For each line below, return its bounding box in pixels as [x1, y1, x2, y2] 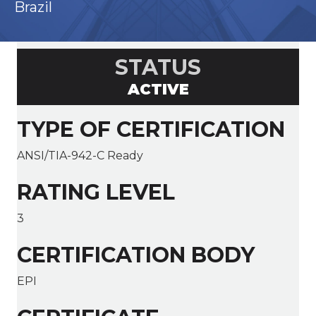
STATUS [115, 54, 201, 81]
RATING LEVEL [17, 179, 175, 206]
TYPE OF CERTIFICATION [17, 116, 285, 143]
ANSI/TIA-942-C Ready [17, 149, 143, 163]
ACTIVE [127, 80, 189, 99]
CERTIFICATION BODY [17, 242, 255, 269]
